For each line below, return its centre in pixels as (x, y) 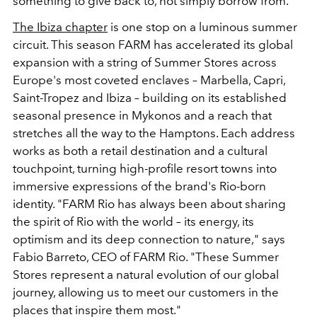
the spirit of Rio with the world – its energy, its (133, 221)
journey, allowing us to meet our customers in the (146, 292)
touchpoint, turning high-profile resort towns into (145, 168)
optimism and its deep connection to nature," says (149, 239)
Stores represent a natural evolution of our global (146, 274)
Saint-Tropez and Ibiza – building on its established (150, 97)
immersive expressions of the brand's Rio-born (139, 186)
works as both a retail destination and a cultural (140, 150)
